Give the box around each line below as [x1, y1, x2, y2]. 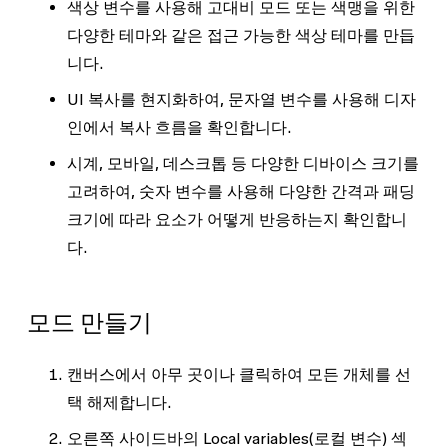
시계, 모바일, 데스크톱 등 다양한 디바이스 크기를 [66, 154, 419, 173]
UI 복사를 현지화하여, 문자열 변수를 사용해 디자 [66, 90, 416, 109]
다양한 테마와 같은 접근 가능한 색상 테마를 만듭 [66, 26, 415, 45]
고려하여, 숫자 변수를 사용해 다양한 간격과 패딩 [66, 182, 415, 201]
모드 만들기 [26, 309, 152, 337]
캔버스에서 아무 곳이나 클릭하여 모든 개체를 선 [66, 365, 411, 384]
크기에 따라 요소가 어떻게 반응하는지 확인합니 [66, 210, 407, 229]
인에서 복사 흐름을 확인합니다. [66, 118, 292, 137]
